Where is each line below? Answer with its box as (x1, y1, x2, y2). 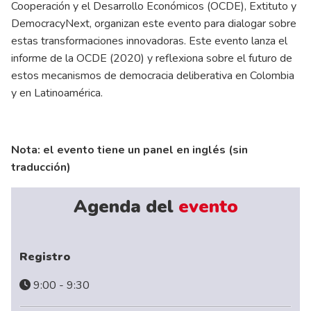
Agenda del (73, 194, 174, 219)
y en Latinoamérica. (11, 85, 103, 101)
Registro (19, 249, 71, 264)
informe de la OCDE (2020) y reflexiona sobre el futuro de (11, 51, 292, 67)
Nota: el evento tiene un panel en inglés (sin (11, 142, 248, 158)
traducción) (11, 160, 71, 176)
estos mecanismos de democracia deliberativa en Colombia (11, 68, 294, 84)
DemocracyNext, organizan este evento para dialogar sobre (11, 16, 296, 32)
